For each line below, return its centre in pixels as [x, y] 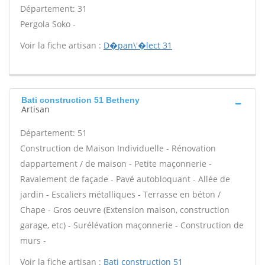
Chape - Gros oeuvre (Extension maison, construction [125, 210]
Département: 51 [54, 133]
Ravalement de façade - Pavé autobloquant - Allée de [125, 179]
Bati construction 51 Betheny [80, 100]
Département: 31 [54, 9]
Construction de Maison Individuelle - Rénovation [118, 148]
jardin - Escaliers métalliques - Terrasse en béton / [120, 194]
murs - [33, 240]
